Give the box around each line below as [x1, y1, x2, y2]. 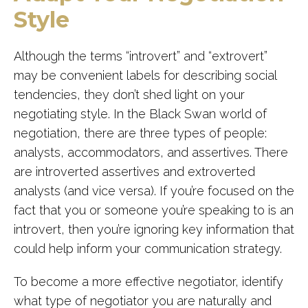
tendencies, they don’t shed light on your [14, 87, 245, 102]
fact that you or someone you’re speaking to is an [14, 203, 294, 217]
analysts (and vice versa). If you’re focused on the [14, 184, 294, 198]
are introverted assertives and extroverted [14, 164, 255, 179]
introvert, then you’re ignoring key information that [14, 222, 294, 236]
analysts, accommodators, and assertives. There [14, 145, 288, 159]
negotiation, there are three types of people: [14, 126, 267, 140]
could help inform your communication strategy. [14, 241, 282, 256]
